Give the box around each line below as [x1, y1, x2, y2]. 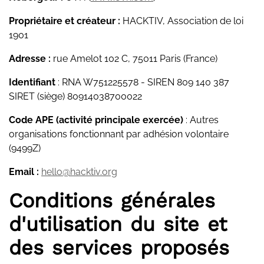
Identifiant [9, 77, 55, 88]
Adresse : [9, 53, 51, 64]
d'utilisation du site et [9, 212, 227, 236]
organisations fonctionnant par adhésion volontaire [9, 128, 229, 140]
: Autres [183, 114, 219, 126]
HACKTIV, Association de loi [120, 15, 243, 27]
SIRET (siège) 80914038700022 [9, 91, 142, 102]
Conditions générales [9, 189, 215, 212]
